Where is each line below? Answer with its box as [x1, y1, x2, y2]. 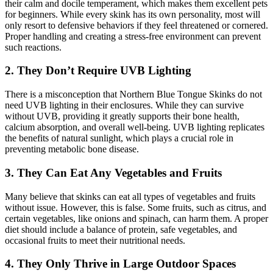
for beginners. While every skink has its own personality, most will [5, 9, 260, 19]
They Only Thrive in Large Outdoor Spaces [17, 257, 236, 271]
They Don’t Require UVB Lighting [17, 64, 191, 77]
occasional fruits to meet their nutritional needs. [5, 235, 185, 246]
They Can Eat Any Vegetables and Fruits [17, 166, 222, 179]
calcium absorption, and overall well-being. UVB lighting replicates [5, 122, 264, 133]
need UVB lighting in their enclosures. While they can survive [5, 100, 244, 111]
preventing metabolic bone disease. [5, 144, 139, 155]
